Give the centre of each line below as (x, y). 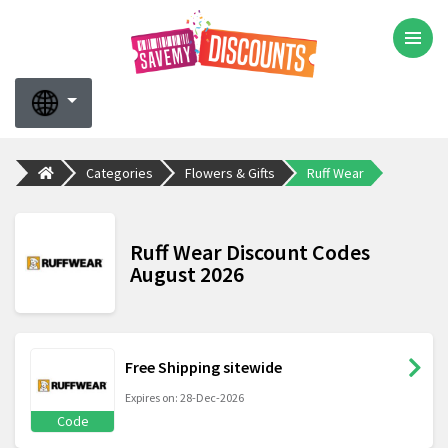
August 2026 (187, 274)
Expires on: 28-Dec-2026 (184, 398)
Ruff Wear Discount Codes (250, 252)
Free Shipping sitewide (203, 367)
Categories (119, 172)
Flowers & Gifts (230, 172)
